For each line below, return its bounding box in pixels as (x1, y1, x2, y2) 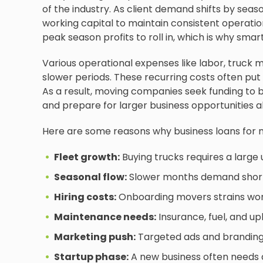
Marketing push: (54, 230, 136, 244)
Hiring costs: (54, 190, 116, 204)
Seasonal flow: (54, 170, 127, 184)
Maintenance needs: (54, 210, 156, 224)
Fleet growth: (54, 150, 120, 164)
